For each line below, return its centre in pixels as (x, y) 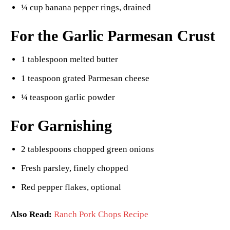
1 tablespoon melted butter (70, 60)
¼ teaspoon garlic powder (68, 98)
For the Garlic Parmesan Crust (113, 36)
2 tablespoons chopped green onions (88, 149)
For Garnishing (61, 126)
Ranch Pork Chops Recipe (101, 215)
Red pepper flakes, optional (71, 187)
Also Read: (31, 215)
